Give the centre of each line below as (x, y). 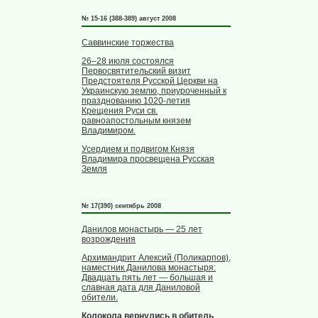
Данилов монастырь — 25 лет (142, 230)
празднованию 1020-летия (136, 101)
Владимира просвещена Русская (148, 159)
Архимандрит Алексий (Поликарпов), (156, 258)
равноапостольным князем (136, 121)
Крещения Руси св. (120, 111)
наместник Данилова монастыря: (149, 268)
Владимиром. (109, 131)
